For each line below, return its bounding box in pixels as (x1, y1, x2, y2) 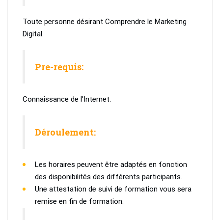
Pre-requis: (35, 61, 83, 73)
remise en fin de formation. (35, 197, 124, 206)
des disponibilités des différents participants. (35, 172, 182, 182)
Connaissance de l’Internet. (23, 95, 111, 104)
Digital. (23, 29, 44, 39)
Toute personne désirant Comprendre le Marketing (23, 17, 187, 27)
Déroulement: (35, 126, 96, 138)
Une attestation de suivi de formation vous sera (35, 185, 192, 194)
